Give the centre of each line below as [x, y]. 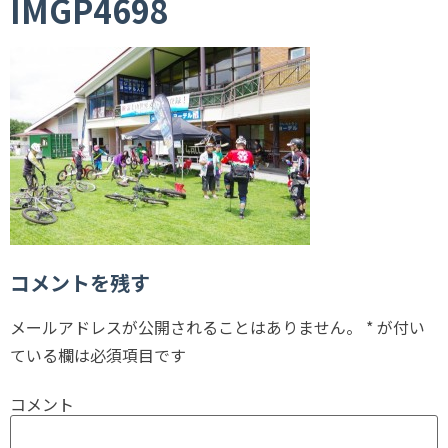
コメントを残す [80, 282]
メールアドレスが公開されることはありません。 [186, 326]
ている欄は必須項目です [98, 354]
